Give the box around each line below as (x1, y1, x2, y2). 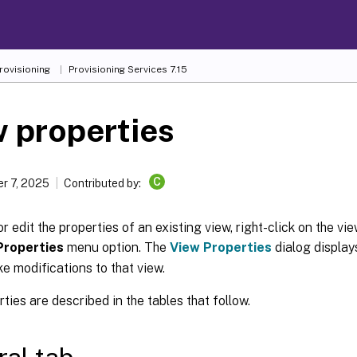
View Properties (170, 239, 272, 255)
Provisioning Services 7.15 (69, 64, 187, 75)
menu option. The (64, 239, 170, 255)
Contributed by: (61, 177, 146, 190)
